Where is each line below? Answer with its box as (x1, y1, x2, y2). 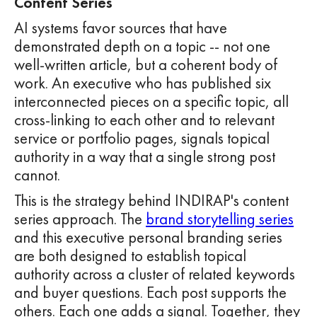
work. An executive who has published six (14, 73, 271, 94)
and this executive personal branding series (14, 227, 282, 248)
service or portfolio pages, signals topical (14, 128, 270, 149)
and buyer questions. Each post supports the (14, 282, 287, 304)
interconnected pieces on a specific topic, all (14, 91, 289, 113)
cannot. (14, 165, 60, 186)
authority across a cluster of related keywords (14, 264, 295, 285)
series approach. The (14, 209, 146, 230)
